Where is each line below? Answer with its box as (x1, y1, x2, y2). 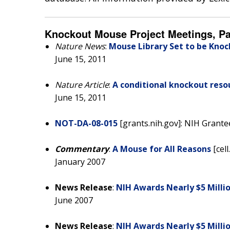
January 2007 (55, 156, 105, 167)
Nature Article (55, 79, 109, 90)
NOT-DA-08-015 (55, 117, 118, 129)
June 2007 (55, 194, 93, 206)
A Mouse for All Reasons (112, 143, 211, 155)
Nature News (55, 40, 105, 52)
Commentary (55, 143, 109, 155)
